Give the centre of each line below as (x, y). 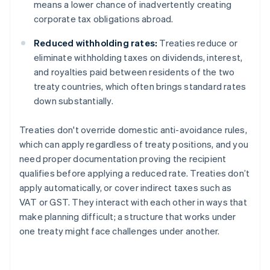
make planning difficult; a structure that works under (128, 217)
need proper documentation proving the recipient (123, 159)
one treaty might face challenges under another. (120, 231)
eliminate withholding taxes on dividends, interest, (138, 58)
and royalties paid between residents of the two (134, 72)
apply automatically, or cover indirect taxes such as (126, 188)
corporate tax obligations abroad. (104, 19)
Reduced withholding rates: (96, 43)
